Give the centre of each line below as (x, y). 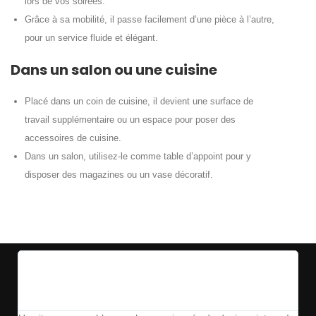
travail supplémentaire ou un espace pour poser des (130, 119)
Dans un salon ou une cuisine (114, 69)
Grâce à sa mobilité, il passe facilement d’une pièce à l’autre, (150, 19)
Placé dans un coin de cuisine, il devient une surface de (139, 101)
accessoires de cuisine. (73, 138)
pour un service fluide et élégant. (91, 37)
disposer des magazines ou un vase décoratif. (119, 174)
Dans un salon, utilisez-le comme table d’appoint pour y (138, 156)
